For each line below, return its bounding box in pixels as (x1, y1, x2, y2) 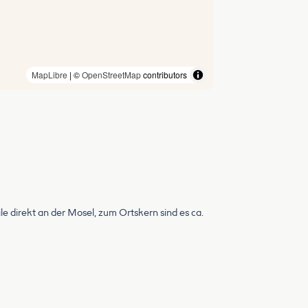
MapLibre (32, 69, 67, 80)
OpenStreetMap (82, 69, 141, 80)
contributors (141, 69, 187, 80)
